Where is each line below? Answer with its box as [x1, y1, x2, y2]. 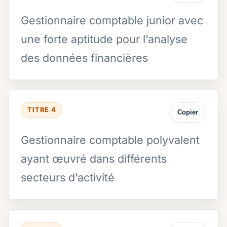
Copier [177, 108, 198, 117]
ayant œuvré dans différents [21, 152, 167, 165]
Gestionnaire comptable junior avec [21, 13, 203, 27]
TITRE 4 [27, 106, 56, 114]
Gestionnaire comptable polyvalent [21, 133, 200, 146]
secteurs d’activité [21, 170, 115, 184]
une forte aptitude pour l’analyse [21, 32, 187, 46]
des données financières [21, 51, 148, 64]
